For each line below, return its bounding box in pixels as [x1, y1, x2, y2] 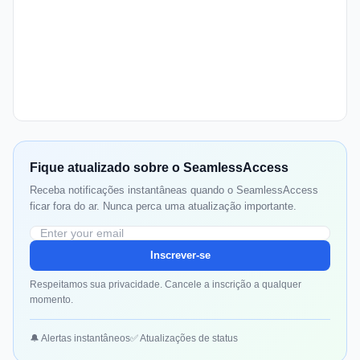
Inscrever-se [149, 249, 211, 262]
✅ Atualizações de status [130, 333, 238, 345]
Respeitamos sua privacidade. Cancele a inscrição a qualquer [30, 279, 301, 291]
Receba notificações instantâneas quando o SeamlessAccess [30, 184, 318, 197]
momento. [30, 294, 73, 306]
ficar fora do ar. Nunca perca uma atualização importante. [30, 200, 297, 213]
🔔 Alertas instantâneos [30, 333, 130, 345]
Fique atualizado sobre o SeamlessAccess [30, 161, 288, 175]
